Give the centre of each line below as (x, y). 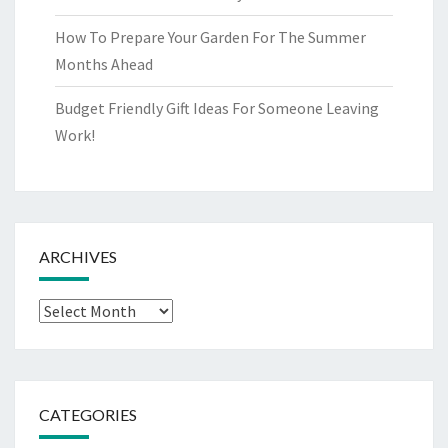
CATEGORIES (88, 414)
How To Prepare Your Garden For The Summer (210, 36)
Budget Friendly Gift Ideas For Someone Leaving (217, 107)
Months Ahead (104, 63)
